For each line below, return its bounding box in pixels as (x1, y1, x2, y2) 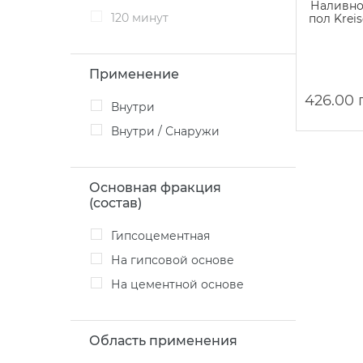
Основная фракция (89, 180, 221, 195)
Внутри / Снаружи (119, 124, 220, 139)
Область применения (89, 333, 237, 348)
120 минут (115, 11, 169, 25)
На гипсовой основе (121, 253, 234, 267)
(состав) (89, 195, 142, 211)
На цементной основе (121, 277, 244, 292)
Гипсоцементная (116, 228, 210, 243)
